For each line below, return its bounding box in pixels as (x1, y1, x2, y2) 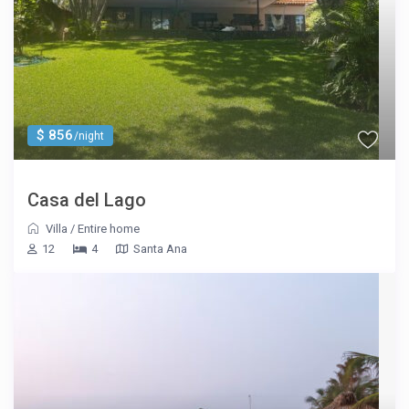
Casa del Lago (27, 189, 147, 212)
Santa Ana (133, 242, 188, 257)
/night (71, 130, 105, 143)
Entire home (78, 222, 141, 236)
